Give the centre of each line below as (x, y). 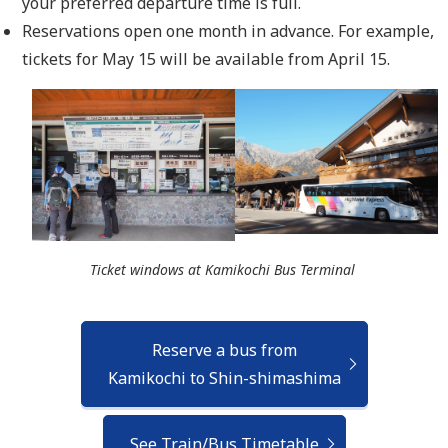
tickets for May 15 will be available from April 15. (206, 59)
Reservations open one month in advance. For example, (228, 31)
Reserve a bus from (224, 350)
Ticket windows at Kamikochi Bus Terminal (224, 270)
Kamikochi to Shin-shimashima (224, 378)
